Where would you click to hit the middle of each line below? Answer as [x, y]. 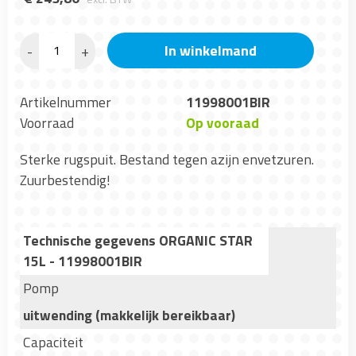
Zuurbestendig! [65, 180]
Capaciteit [53, 342]
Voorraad [47, 122]
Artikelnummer [66, 102]
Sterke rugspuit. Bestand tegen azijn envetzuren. [167, 159]
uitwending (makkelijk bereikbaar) [129, 315]
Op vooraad [222, 122]
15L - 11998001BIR [83, 261]
